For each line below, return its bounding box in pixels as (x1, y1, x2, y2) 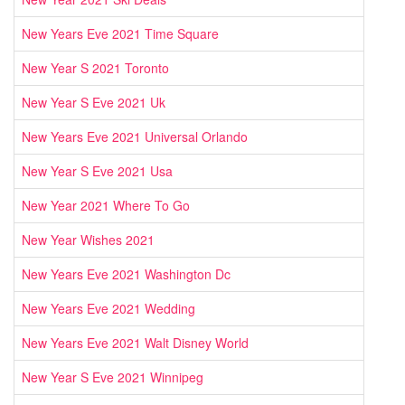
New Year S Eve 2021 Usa (22, 162, 173, 181)
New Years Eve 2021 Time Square (22, 24, 219, 43)
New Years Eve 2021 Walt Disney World (22, 334, 249, 353)
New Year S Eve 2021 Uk (22, 93, 165, 112)
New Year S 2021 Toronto (22, 59, 169, 78)
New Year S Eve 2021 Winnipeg (22, 368, 203, 387)
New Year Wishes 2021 (22, 231, 155, 250)
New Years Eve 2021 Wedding (22, 299, 195, 318)
